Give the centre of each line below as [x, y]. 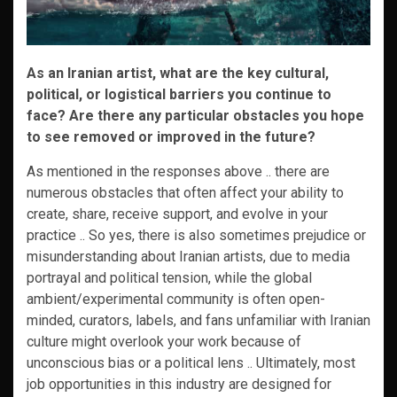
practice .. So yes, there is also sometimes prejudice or [196, 235]
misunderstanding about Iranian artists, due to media [188, 257]
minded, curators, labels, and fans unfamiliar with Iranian [198, 320]
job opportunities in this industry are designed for [179, 384]
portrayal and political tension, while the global [169, 278]
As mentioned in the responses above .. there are [178, 171]
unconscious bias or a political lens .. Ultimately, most [191, 363]
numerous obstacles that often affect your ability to [185, 193]
